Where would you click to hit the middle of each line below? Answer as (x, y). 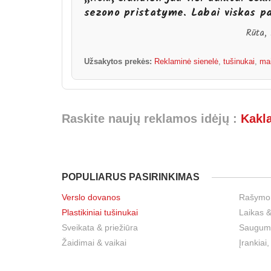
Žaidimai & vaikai (94, 242)
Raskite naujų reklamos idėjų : (151, 118)
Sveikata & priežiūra (100, 227)
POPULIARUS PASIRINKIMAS (131, 177)
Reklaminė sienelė (186, 61)
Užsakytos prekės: (118, 61)
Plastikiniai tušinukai (100, 212)
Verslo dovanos (91, 197)
